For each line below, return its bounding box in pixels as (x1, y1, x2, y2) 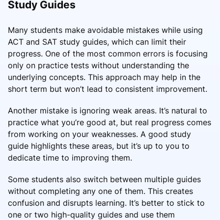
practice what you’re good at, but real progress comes (8, 117, 211, 128)
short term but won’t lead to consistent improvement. (8, 84, 207, 94)
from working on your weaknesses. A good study (8, 129, 191, 139)
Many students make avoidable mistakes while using (8, 25, 203, 35)
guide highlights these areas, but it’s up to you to (8, 141, 190, 151)
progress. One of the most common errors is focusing (8, 49, 208, 59)
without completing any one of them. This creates (8, 186, 193, 196)
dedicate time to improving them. (8, 153, 132, 163)
